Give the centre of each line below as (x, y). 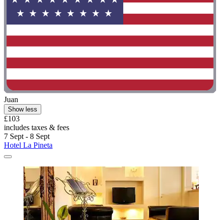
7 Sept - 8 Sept (27, 137)
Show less (23, 110)
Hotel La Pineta (28, 145)
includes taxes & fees (37, 128)
